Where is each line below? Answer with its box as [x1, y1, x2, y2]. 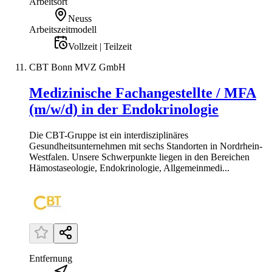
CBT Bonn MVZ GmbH [29, 62, 126, 72]
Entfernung [29, 253, 72, 263]
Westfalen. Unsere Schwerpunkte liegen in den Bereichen [29, 151, 250, 162]
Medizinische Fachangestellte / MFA [29, 84, 256, 101]
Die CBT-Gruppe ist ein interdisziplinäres [29, 129, 188, 140]
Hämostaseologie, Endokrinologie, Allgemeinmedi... [29, 162, 229, 173]
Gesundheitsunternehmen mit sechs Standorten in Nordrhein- [29, 140, 262, 151]
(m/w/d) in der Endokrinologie [29, 101, 219, 117]
